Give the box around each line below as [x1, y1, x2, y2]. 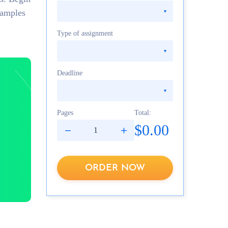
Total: [134, 109, 151, 117]
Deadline [57, 69, 82, 77]
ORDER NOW [85, 163, 145, 173]
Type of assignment [57, 30, 113, 37]
